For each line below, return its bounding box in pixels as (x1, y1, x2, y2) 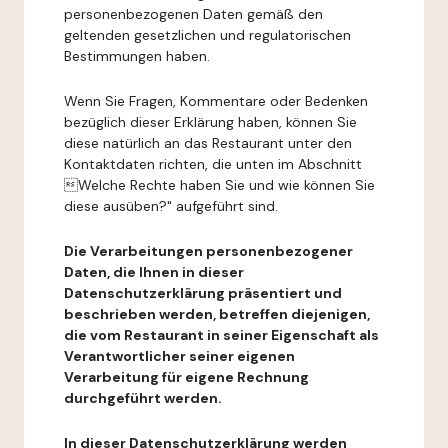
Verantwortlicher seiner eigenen (64, 347, 295, 365)
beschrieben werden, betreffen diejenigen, (64, 305, 370, 323)
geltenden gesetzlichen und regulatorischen (64, 26, 351, 44)
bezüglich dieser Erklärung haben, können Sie (64, 113, 357, 131)
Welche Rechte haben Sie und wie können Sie (64, 176, 375, 194)
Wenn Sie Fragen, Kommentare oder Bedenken (64, 92, 368, 110)
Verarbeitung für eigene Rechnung (64, 368, 309, 386)
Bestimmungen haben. (64, 47, 210, 65)
